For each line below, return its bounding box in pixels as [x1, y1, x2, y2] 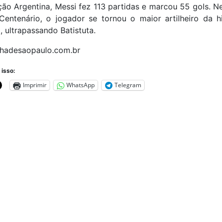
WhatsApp [66, 81, 95, 90]
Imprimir [22, 81, 47, 90]
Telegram [114, 81, 141, 90]
